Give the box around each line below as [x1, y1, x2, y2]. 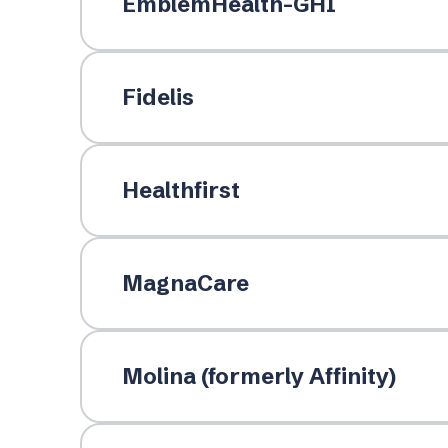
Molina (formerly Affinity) [121, 362, 396, 390]
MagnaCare [121, 269, 249, 297]
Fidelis [121, 83, 194, 111]
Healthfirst [121, 176, 240, 204]
